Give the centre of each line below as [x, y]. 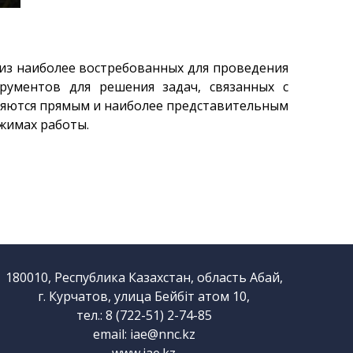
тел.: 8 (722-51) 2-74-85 [144, 315]
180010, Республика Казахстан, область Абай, [144, 277]
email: [111, 334]
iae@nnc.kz [162, 334]
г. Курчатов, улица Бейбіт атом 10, [144, 296]
